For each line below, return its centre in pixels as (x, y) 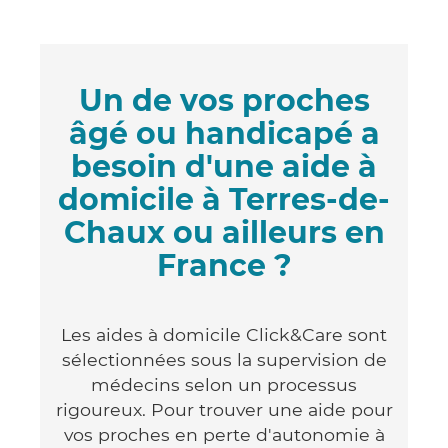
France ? (224, 265)
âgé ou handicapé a (224, 133)
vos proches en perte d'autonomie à (224, 434)
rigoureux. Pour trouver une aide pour (224, 409)
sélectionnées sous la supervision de (224, 359)
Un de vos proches (224, 100)
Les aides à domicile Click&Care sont (224, 334)
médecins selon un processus (224, 384)
